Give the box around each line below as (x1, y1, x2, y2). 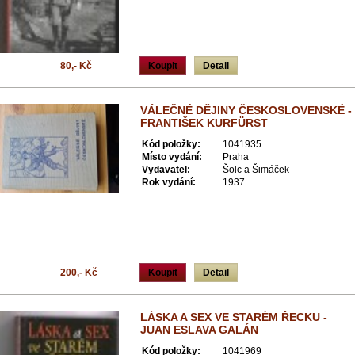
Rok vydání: (142, 177, 196, 188)
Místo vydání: (142, 151, 202, 162)
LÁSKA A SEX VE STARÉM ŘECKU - (140, 311, 327, 323)
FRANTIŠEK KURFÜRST (140, 116, 268, 129)
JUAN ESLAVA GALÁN (140, 323, 258, 336)
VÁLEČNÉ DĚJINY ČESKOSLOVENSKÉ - (140, 104, 352, 116)
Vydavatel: (142, 164, 190, 175)
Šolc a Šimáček (223, 164, 289, 175)
